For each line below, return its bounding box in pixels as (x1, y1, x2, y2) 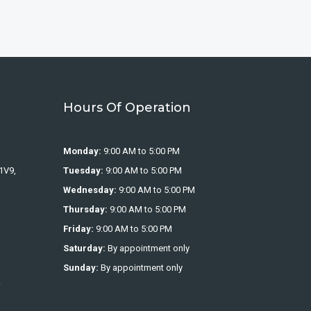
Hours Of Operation (63, 99, 191, 115)
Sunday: (63, 262, 101, 273)
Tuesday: (63, 165, 106, 176)
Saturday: (63, 242, 108, 253)
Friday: (63, 223, 96, 234)
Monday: (63, 145, 103, 156)
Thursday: (63, 203, 110, 215)
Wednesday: (63, 184, 119, 195)
